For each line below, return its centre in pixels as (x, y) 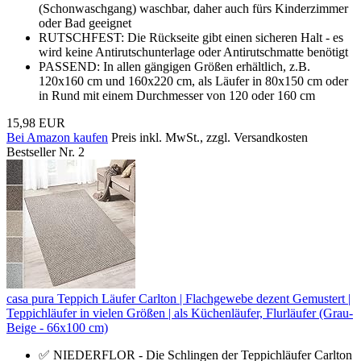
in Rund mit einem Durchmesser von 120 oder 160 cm (177, 95)
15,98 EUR (36, 122)
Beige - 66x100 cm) (57, 327)
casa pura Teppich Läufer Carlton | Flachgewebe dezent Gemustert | (178, 298)
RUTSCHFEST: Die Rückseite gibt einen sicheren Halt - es (191, 37)
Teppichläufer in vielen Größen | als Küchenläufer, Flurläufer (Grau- (180, 313)
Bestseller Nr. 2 (46, 151)
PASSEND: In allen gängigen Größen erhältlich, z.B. (174, 66)
